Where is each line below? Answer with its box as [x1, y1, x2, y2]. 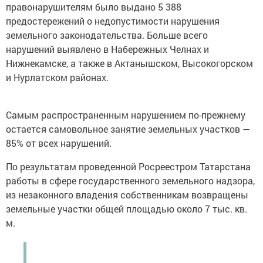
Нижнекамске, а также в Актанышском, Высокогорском [6, 57, 253, 70]
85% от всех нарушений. [6, 137, 112, 150]
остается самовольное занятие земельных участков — [6, 123, 250, 136]
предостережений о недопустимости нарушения [6, 15, 220, 28]
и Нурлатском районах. [6, 71, 109, 84]
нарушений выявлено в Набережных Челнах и [6, 43, 209, 56]
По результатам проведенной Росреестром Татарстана [6, 160, 251, 173]
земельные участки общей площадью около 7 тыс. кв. [6, 203, 247, 215]
